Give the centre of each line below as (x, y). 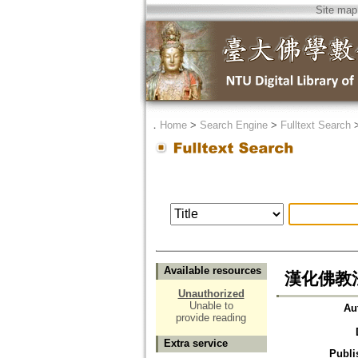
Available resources (212, 271)
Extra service (195, 344)
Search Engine (233, 125)
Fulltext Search (315, 125)
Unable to (211, 306)
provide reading (211, 318)
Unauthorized (211, 294)
